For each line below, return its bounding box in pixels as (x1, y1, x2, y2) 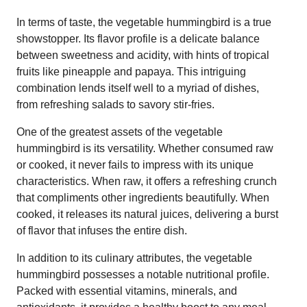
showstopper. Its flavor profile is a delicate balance (16, 32, 260, 45)
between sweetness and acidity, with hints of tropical (16, 49, 269, 61)
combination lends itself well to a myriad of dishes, (16, 82, 259, 94)
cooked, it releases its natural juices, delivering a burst (16, 208, 278, 220)
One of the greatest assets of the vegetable (16, 125, 223, 138)
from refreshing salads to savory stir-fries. (16, 98, 214, 110)
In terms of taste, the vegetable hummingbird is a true (16, 16, 271, 28)
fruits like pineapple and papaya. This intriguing (16, 65, 246, 77)
